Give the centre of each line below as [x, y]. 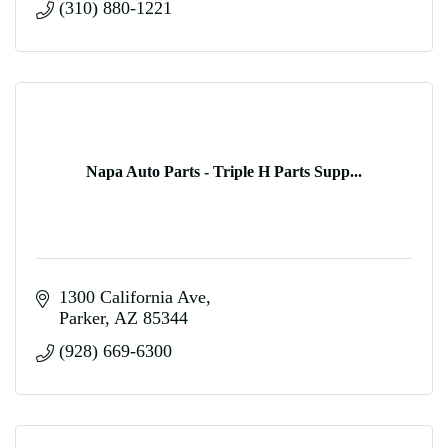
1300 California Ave [132, 297]
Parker [81, 318]
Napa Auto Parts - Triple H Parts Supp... [224, 171]
